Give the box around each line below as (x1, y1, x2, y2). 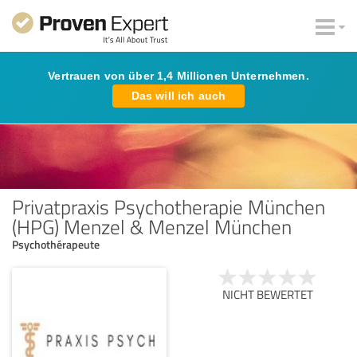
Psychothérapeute (12, 236, 100, 252)
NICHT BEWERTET (222, 285, 313, 303)
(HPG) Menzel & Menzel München (12, 212, 292, 240)
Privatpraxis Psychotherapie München (12, 192, 325, 220)
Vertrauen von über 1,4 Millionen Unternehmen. (48, 69, 309, 82)
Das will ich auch (131, 89, 226, 102)
